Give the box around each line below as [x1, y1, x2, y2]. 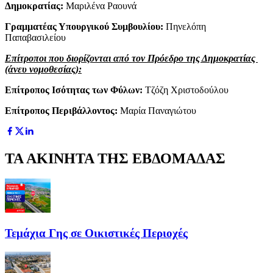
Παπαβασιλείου [5, 32, 66, 43]
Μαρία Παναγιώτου [118, 105, 196, 116]
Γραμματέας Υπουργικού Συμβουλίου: [5, 21, 163, 32]
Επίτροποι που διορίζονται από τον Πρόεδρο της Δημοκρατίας [5, 52, 258, 63]
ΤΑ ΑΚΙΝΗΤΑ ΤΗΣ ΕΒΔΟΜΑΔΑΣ [5, 150, 225, 166]
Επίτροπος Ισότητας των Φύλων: [5, 84, 143, 95]
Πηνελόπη [163, 21, 206, 32]
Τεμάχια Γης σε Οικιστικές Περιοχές [5, 227, 188, 240]
